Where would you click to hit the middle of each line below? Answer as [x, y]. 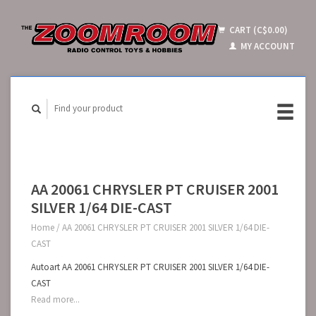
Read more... [55, 299]
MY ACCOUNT [267, 46]
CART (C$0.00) [257, 30]
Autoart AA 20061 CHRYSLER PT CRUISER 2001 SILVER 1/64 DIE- [150, 267]
